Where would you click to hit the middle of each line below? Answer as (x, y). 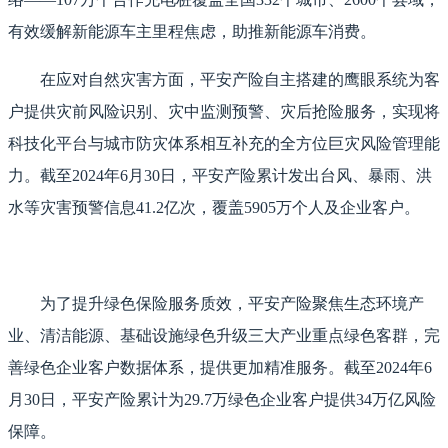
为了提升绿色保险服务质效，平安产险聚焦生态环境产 (232, 304)
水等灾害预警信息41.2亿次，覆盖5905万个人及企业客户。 (214, 208)
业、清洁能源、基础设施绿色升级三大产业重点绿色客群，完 (224, 336)
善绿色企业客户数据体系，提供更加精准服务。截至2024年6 (220, 368)
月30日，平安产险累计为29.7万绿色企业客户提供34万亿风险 (222, 400)
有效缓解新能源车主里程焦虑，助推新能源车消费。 (192, 32)
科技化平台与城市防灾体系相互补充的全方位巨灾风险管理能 (224, 144)
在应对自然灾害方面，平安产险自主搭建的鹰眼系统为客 (240, 80)
